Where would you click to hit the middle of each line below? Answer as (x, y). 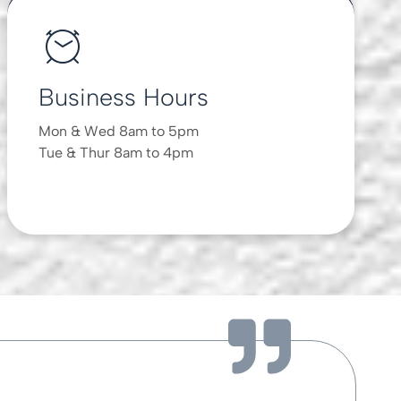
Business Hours (124, 97)
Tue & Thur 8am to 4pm (116, 152)
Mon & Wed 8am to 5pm (119, 131)
